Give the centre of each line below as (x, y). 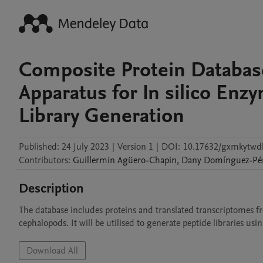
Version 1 (135, 147)
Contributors (43, 160)
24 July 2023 (85, 147)
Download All (52, 251)
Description (51, 188)
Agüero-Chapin (147, 160)
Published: (39, 147)
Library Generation (102, 116)
